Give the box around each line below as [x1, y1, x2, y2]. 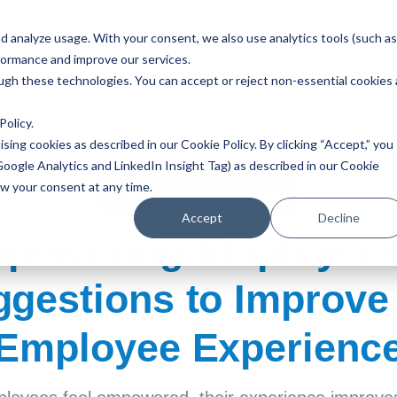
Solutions [53, 38, 110, 59]
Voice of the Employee [110, 184, 287, 204]
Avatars [173, 38, 220, 59]
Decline [317, 209, 360, 225]
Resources [260, 38, 326, 59]
